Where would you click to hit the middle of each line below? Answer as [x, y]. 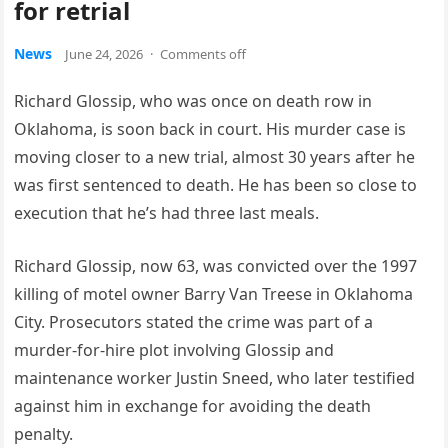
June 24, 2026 [104, 54]
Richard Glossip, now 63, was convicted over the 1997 [216, 266]
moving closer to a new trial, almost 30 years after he [215, 157]
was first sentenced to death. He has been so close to [216, 185]
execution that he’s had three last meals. [167, 213]
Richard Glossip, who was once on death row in [193, 101]
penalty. [44, 434]
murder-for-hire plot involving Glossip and [174, 350]
